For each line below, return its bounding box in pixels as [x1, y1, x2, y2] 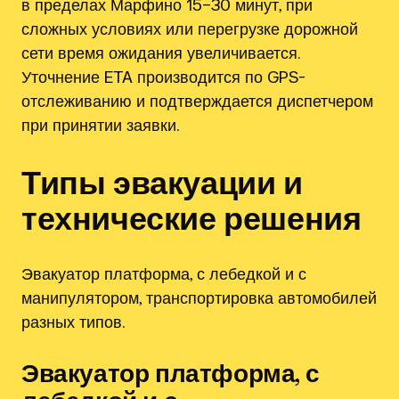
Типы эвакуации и [21, 163, 303, 201]
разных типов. [21, 312, 125, 332]
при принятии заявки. [21, 115, 179, 135]
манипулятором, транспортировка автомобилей [21, 288, 377, 308]
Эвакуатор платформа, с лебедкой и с [21, 264, 306, 284]
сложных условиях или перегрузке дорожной [21, 19, 358, 39]
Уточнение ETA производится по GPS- [21, 67, 305, 87]
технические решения [21, 199, 362, 237]
